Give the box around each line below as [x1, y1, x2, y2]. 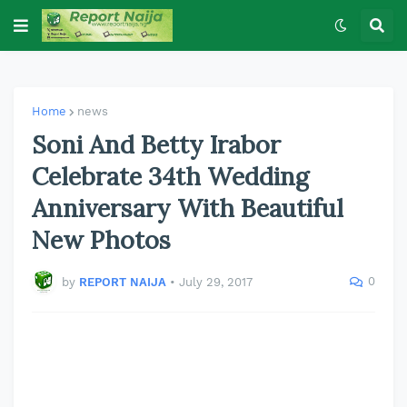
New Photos [32, 224, 171, 255]
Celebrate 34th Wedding [32, 161, 309, 192]
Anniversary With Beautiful [32, 193, 343, 223]
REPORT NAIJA [79, 274, 166, 289]
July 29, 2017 [179, 274, 253, 289]
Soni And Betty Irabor [32, 129, 281, 160]
